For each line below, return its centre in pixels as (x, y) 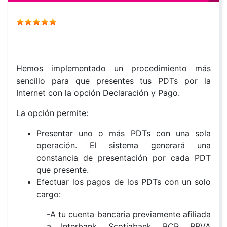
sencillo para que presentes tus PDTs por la (113, 81)
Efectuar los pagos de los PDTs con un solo (124, 182)
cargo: (49, 194)
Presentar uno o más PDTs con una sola (124, 134)
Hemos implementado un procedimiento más (113, 69)
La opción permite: (53, 113)
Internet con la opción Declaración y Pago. (98, 93)
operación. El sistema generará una (124, 146)
